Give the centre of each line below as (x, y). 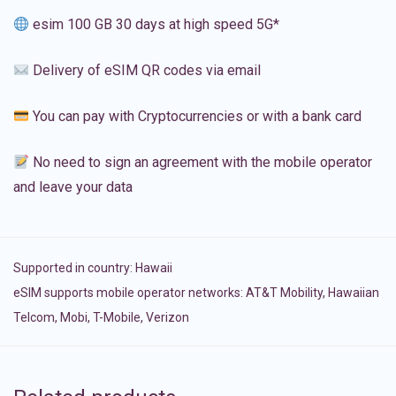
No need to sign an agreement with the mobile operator (201, 163)
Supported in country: (74, 268)
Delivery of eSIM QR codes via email (145, 71)
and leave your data (73, 187)
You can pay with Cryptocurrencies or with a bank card (196, 117)
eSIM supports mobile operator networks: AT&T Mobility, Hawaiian (196, 293)
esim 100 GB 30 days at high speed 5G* (155, 25)
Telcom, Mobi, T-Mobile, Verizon (101, 318)
